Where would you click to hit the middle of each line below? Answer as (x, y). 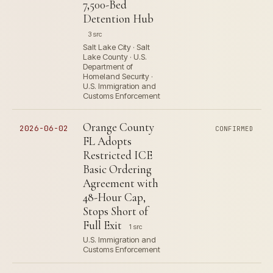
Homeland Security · (118, 76)
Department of (108, 66)
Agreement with (121, 183)
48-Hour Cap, (114, 197)
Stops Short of (115, 211)
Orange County (119, 127)
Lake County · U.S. (115, 57)
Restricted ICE (118, 155)
